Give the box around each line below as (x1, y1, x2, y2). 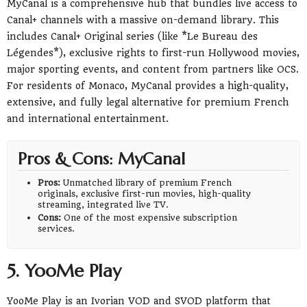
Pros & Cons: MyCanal (18, 148, 185, 169)
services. (38, 223, 75, 234)
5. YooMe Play (7, 260, 121, 282)
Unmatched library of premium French (60, 177, 232, 188)
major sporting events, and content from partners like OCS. (7, 63, 299, 75)
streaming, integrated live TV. (38, 199, 169, 210)
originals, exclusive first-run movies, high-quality (38, 188, 251, 199)
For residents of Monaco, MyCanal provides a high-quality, (7, 79, 288, 91)
